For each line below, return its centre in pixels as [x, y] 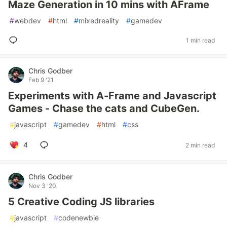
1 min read [200, 40]
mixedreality [99, 21]
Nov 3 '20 [42, 186]
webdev [28, 21]
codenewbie [79, 218]
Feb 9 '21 [41, 80]
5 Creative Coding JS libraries [81, 202]
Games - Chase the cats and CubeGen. [104, 108]
